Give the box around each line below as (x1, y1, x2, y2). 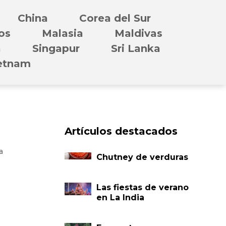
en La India (96, 192, 145, 202)
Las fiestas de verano (96, 182, 189, 192)
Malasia (42, 27, 83, 40)
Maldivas (115, 27, 162, 40)
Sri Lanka (111, 42, 160, 55)
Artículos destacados (65, 125, 178, 137)
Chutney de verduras (96, 152, 189, 162)
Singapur (32, 42, 80, 55)
